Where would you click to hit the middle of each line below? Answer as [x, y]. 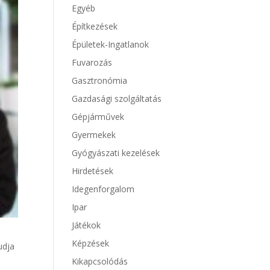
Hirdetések [93, 171]
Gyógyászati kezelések [116, 153]
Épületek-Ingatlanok [111, 44]
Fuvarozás [92, 62]
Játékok [86, 225]
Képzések [91, 243]
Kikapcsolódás [100, 261]
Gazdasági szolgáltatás [117, 99]
